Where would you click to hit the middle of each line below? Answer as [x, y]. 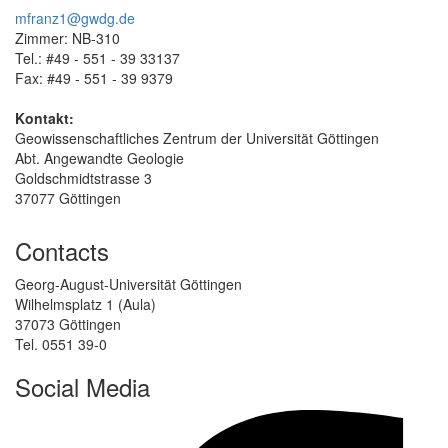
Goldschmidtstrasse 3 [83, 177]
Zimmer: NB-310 [67, 37]
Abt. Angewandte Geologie [99, 157]
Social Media [82, 386]
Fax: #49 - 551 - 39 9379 [94, 77]
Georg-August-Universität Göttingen [128, 283]
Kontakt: [44, 117]
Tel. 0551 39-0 [61, 343]
